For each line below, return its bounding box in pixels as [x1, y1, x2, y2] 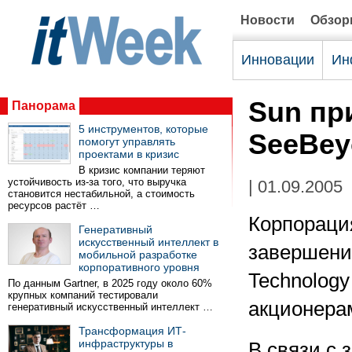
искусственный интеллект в [79, 236, 218, 248]
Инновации [241, 52, 314, 68]
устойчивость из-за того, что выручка [8, 176, 186, 188]
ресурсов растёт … [8, 200, 100, 211]
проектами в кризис [79, 148, 179, 160]
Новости [240, 13, 295, 27]
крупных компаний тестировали [8, 289, 158, 301]
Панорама [12, 99, 75, 112]
